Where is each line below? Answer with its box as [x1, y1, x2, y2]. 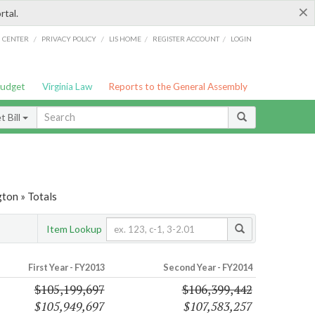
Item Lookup [46, 222, 102, 235]
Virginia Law [41, 81, 92, 92]
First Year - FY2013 [27, 262, 105, 274]
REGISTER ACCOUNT [153, 34, 220, 43]
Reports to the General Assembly [108, 81, 248, 92]
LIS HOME [109, 34, 142, 43]
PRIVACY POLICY [41, 34, 96, 43]
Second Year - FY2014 [162, 262, 252, 274]
